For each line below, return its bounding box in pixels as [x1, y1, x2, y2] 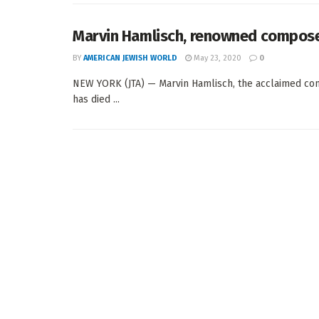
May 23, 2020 [192, 53, 241, 63]
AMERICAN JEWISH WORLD [83, 53, 177, 63]
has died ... [73, 93, 120, 105]
